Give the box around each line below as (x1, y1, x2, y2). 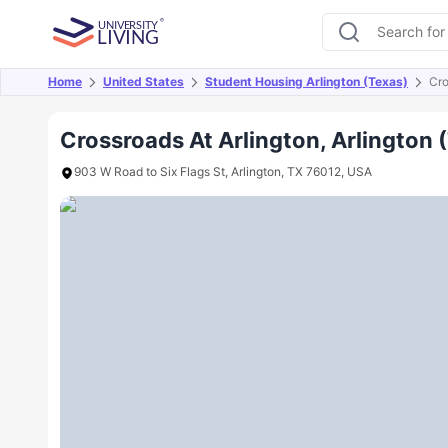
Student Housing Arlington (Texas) (205, 74, 408, 89)
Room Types (305, 85, 386, 102)
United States (103, 74, 184, 89)
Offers (161, 85, 202, 102)
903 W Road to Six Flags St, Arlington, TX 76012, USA (74, 164, 372, 179)
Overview (64, 85, 129, 102)
